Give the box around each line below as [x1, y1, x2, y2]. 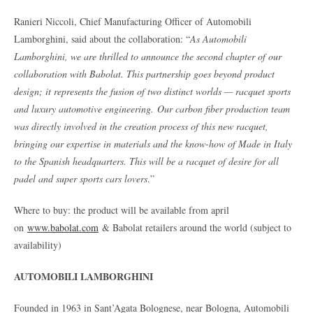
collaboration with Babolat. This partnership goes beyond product [14, 66, 275, 80]
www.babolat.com [27, 220, 99, 234]
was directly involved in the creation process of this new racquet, [14, 119, 268, 133]
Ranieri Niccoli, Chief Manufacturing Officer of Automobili [14, 14, 252, 28]
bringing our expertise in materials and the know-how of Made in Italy [14, 136, 292, 150]
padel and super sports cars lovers [14, 171, 147, 185]
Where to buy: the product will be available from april [14, 203, 229, 217]
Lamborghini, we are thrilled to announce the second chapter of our [14, 49, 282, 63]
